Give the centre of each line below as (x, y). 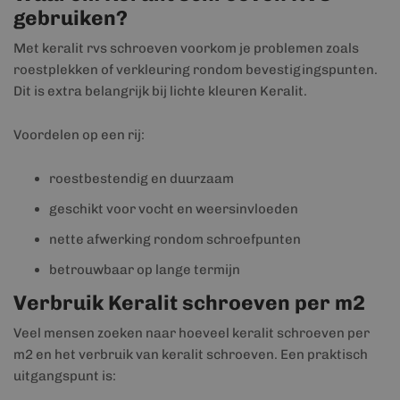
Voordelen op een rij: (79, 135)
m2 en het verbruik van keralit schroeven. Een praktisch (191, 354)
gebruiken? (71, 18)
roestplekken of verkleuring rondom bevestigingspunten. (196, 70)
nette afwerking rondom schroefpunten (175, 239)
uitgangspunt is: (65, 376)
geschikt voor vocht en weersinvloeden (174, 209)
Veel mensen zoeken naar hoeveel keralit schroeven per (192, 333)
